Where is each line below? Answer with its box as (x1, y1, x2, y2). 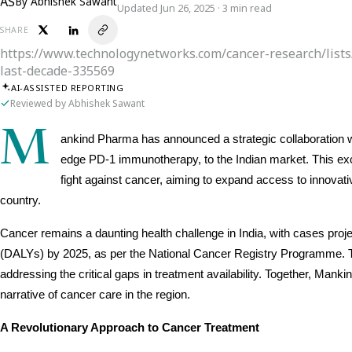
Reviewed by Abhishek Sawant (10, 97, 145, 110)
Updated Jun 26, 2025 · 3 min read (117, 2, 272, 15)
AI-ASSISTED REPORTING (11, 81, 124, 93)
